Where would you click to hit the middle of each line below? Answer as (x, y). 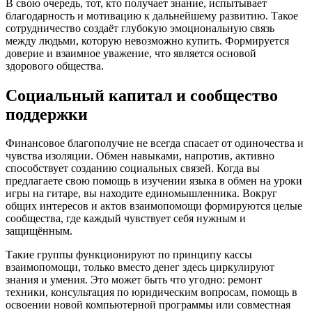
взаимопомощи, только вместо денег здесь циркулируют (140, 267)
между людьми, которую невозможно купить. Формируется (147, 40)
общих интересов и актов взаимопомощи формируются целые (154, 206)
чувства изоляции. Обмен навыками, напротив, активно (140, 156)
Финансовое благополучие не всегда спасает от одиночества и (155, 143)
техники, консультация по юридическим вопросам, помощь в (151, 292)
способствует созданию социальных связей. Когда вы (133, 169)
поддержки (47, 114)
